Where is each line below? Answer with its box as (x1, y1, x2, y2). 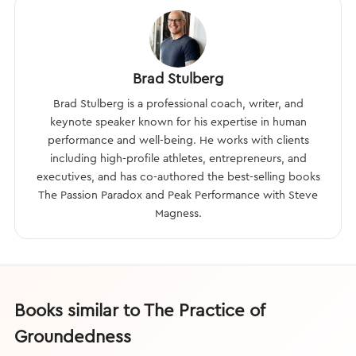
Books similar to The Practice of (14, 299, 265, 321)
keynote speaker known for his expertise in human (49, 114, 307, 129)
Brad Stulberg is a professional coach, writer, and (52, 96, 304, 110)
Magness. (154, 206, 202, 220)
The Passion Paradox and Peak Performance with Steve (38, 188, 318, 202)
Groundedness (14, 325, 131, 347)
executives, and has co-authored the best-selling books (36, 169, 320, 184)
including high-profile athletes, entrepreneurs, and (49, 151, 307, 165)
